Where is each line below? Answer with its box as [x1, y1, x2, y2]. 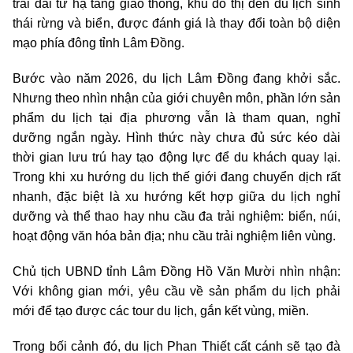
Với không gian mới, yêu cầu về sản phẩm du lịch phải [13, 284, 340, 298]
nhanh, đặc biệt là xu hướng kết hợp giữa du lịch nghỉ [13, 189, 340, 203]
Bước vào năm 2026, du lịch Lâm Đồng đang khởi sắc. [13, 71, 340, 85]
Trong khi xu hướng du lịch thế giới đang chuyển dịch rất [13, 169, 340, 184]
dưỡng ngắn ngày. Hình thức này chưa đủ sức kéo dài [13, 130, 340, 144]
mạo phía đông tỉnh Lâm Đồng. [13, 35, 184, 50]
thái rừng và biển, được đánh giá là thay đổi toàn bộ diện [13, 16, 340, 30]
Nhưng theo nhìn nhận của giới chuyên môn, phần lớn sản [13, 91, 340, 105]
